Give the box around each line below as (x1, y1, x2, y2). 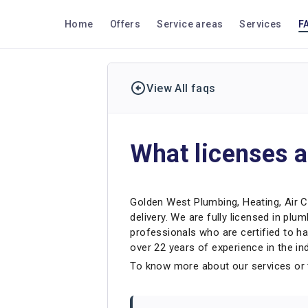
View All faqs (146, 81, 216, 95)
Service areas (157, 19, 223, 30)
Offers (109, 19, 141, 30)
